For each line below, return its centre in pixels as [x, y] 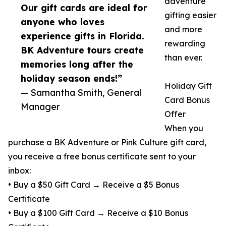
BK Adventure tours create [82, 50]
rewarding [185, 43]
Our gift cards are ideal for [84, 8]
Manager [40, 106]
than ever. [183, 58]
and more [183, 29]
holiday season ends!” [71, 78]
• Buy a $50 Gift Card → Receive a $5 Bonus [94, 185]
